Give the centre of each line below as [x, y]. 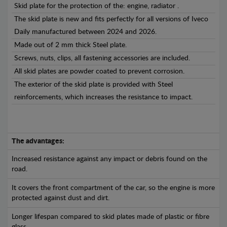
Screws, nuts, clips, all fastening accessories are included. [102, 58]
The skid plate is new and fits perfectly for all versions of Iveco [111, 19]
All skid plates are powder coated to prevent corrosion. [99, 71]
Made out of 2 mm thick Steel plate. [70, 45]
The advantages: [38, 141]
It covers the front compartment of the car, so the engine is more [113, 188]
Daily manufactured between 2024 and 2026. [85, 32]
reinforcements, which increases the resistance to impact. [103, 97]
